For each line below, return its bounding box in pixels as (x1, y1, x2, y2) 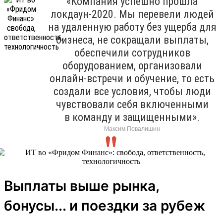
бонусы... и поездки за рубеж (4, 197, 205, 214)
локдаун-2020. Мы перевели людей (50, 7, 214, 20)
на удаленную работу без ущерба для (48, 20, 217, 33)
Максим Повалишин (104, 125, 160, 132)
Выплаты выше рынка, (4, 177, 159, 194)
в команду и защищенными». (64, 111, 200, 123)
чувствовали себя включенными (55, 98, 209, 111)
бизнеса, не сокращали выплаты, (55, 33, 209, 46)
